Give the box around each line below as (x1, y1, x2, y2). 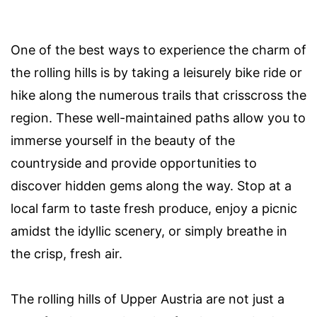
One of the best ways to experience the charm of (11, 42, 306, 57)
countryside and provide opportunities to (11, 155, 257, 171)
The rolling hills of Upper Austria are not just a (11, 291, 284, 306)
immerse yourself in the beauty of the (11, 132, 235, 148)
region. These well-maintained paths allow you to (11, 110, 306, 125)
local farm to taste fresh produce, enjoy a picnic (11, 200, 297, 216)
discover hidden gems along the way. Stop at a (11, 178, 292, 193)
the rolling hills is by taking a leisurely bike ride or (11, 64, 302, 80)
